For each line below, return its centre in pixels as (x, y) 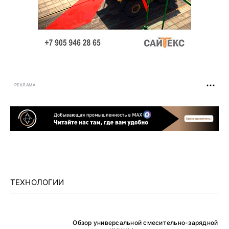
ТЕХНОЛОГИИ (37, 182)
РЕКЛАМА (25, 85)
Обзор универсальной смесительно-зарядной (145, 222)
